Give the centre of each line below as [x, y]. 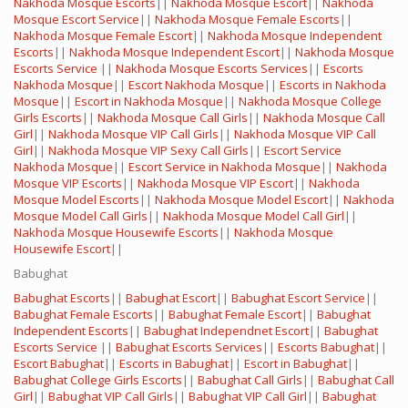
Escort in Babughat [296, 364]
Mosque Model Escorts [76, 200]
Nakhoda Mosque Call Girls [173, 118]
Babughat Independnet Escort [226, 331]
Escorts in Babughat [174, 364]
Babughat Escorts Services [189, 347]
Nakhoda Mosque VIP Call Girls [133, 134]
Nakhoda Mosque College [310, 102]
